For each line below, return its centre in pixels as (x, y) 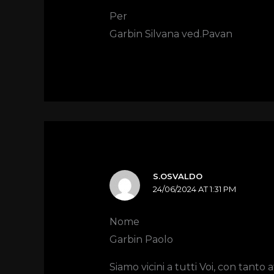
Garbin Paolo (141, 240)
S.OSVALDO (178, 176)
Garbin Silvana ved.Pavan (171, 34)
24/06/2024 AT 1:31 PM (195, 189)
